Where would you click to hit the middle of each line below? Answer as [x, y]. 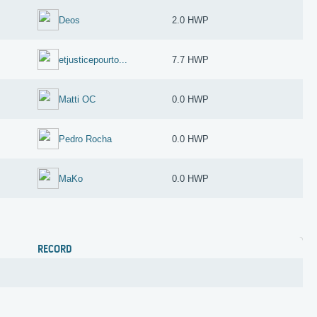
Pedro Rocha [86, 139]
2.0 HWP [191, 20]
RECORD [55, 249]
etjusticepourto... [93, 59]
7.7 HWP [191, 59]
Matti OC [77, 99]
